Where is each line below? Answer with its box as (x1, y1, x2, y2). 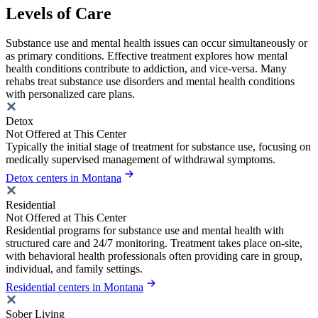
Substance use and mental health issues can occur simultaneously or (6, 37, 307, 50)
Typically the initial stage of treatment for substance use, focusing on (6, 141, 311, 153)
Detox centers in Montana (6, 172, 121, 185)
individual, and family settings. (6, 263, 143, 275)
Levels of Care (6, 4, 111, 23)
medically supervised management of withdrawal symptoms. (6, 153, 275, 166)
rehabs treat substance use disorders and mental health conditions (6, 75, 295, 88)
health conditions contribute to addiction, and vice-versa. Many (6, 62, 287, 75)
